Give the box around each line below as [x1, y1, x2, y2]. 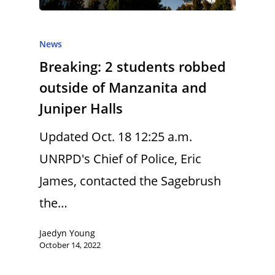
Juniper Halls [39, 99, 123, 117]
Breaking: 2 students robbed [39, 57, 226, 76]
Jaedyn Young [39, 227, 95, 239]
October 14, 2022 [39, 239, 101, 250]
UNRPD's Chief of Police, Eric [39, 150, 201, 167]
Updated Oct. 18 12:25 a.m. [39, 128, 192, 145]
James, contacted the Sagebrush [39, 172, 221, 189]
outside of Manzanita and [39, 78, 207, 96]
